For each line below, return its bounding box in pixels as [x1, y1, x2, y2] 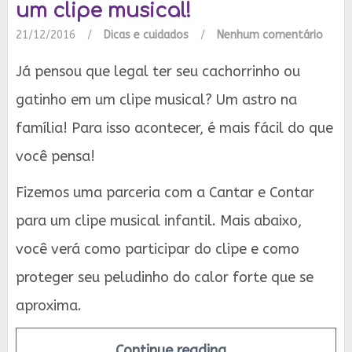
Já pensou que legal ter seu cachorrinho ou [16, 63, 300, 81]
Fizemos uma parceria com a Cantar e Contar [16, 184, 314, 202]
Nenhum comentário [217, 28, 323, 42]
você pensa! [16, 148, 95, 166]
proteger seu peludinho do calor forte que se [16, 269, 313, 287]
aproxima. [16, 297, 86, 315]
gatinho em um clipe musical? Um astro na [16, 91, 297, 109]
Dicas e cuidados [104, 28, 189, 42]
